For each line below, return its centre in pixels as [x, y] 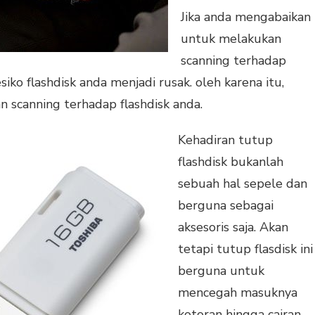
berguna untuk [221, 270]
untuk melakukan [231, 38]
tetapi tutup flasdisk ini [245, 249]
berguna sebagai [226, 205]
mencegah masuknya [238, 292]
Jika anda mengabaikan [246, 17]
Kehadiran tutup [225, 140]
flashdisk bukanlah [231, 161]
